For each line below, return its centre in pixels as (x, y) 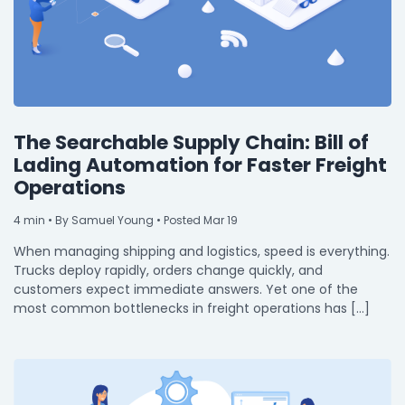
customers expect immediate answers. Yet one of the (186, 289)
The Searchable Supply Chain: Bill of (191, 142)
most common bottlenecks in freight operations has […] (192, 308)
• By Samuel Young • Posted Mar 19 (141, 220)
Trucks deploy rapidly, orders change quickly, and (168, 270)
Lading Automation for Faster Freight (200, 165)
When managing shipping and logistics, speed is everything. (202, 251)
